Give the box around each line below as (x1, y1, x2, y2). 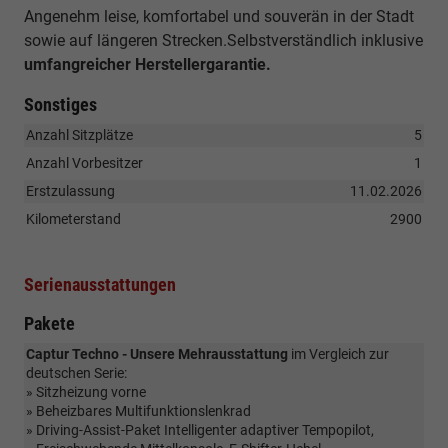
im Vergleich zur (288, 345, 389, 362)
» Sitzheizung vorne (26, 383, 146, 400)
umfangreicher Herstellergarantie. (24, 54, 271, 74)
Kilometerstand (26, 210, 121, 227)
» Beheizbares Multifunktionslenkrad (26, 402, 251, 419)
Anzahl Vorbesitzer (26, 154, 143, 171)
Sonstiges (24, 93, 97, 115)
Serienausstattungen (24, 273, 176, 295)
